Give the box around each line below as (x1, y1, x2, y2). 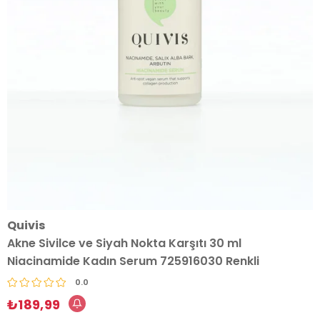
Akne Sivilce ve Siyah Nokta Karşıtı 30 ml (7, 235, 241, 251)
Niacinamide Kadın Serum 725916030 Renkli (7, 253, 259, 269)
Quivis (7, 217, 45, 234)
